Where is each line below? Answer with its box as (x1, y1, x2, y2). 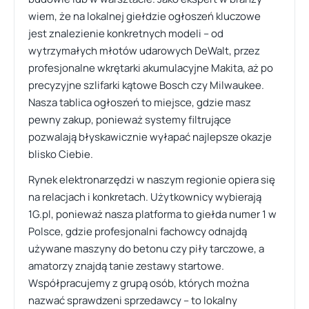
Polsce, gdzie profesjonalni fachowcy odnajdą (28, 224, 247, 239)
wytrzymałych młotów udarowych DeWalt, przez (28, 43, 260, 58)
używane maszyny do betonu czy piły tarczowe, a (28, 241, 264, 256)
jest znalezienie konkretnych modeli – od (28, 26, 223, 41)
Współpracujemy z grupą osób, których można (28, 276, 249, 290)
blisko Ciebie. (28, 147, 93, 161)
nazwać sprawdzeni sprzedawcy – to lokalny (28, 293, 237, 308)
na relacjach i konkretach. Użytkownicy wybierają (28, 190, 261, 204)
